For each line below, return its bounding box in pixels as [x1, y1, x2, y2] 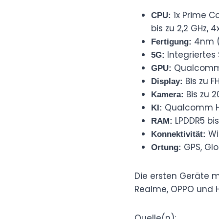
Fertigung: [151, 37, 192, 46]
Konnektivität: [151, 129, 206, 139]
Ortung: [151, 142, 181, 152]
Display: [151, 76, 183, 86]
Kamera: [151, 89, 184, 99]
